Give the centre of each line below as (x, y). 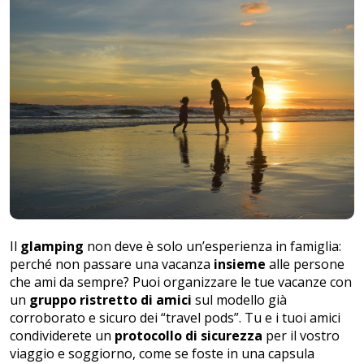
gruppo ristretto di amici (110, 299)
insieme (240, 264)
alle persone (305, 264)
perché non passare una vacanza (112, 264)
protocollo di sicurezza (187, 335)
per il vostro (301, 335)
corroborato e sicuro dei (85, 317)
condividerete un (61, 335)
